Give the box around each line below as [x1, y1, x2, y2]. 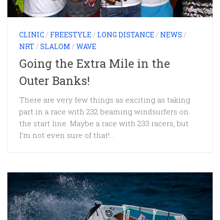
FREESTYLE [50, 30, 91, 40]
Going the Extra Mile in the [19, 55, 170, 71]
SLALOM [40, 42, 70, 52]
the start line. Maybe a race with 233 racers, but [19, 118, 189, 129]
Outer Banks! [19, 73, 90, 88]
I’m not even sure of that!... [19, 130, 114, 140]
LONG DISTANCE [97, 30, 154, 40]
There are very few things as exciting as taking [19, 95, 190, 105]
